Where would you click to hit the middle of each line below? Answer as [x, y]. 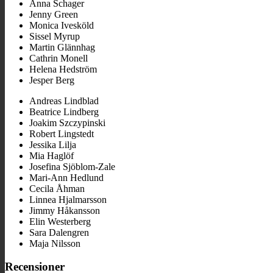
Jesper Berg [52, 80]
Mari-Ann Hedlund [66, 177]
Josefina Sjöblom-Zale [72, 166]
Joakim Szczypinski [67, 122]
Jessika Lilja [53, 144]
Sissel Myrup [55, 36]
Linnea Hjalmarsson [68, 199]
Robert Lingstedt [62, 133]
